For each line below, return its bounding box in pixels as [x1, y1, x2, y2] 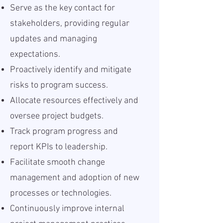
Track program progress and [10, 126, 118, 137]
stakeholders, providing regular [10, 18, 129, 29]
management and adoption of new [10, 173, 139, 183]
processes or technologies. [10, 188, 111, 199]
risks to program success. [10, 80, 108, 91]
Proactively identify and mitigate [10, 65, 131, 75]
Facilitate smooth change [10, 157, 105, 168]
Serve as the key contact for [10, 3, 115, 13]
